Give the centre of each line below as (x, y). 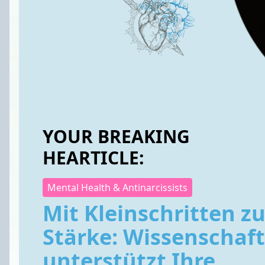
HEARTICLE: (93, 158)
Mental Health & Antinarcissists (117, 188)
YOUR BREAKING (116, 136)
